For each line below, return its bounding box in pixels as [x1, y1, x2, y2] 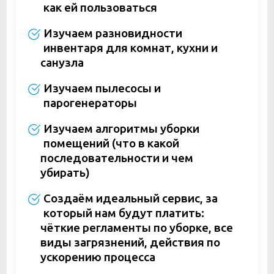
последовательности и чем [40, 151, 193, 165]
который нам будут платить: [43, 206, 204, 220]
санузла [40, 56, 84, 70]
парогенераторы [43, 96, 137, 110]
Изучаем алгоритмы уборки [43, 122, 199, 136]
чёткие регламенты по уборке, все [40, 221, 233, 235]
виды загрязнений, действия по [40, 235, 220, 250]
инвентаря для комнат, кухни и [43, 41, 218, 55]
